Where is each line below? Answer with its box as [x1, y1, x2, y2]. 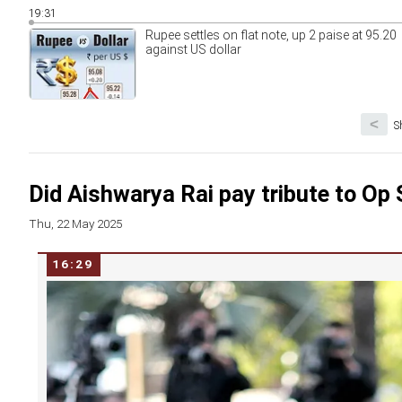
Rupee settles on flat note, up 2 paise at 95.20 [145, 28, 397, 42]
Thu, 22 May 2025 [29, 216, 122, 231]
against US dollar [145, 42, 241, 57]
